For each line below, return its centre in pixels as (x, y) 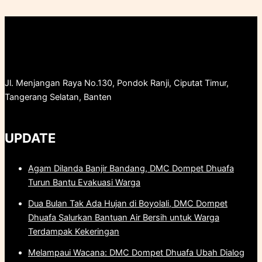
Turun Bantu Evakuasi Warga (84, 182)
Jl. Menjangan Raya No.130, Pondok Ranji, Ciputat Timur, (117, 83)
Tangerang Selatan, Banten (58, 97)
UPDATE (30, 138)
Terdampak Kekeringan (74, 231)
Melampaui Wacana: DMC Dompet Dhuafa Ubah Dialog (136, 252)
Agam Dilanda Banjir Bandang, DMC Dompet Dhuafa (131, 168)
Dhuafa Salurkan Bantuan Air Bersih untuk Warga (124, 217)
